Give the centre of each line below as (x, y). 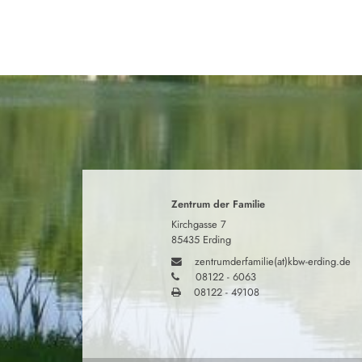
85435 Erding (201, 239)
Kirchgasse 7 (199, 224)
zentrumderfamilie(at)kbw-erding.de (273, 261)
